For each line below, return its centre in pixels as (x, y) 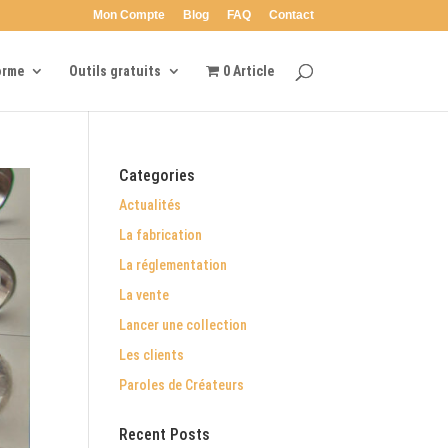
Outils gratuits (115, 71)
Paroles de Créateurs (182, 385)
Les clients (152, 355)
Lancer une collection (183, 325)
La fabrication (161, 235)
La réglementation (173, 265)
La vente (144, 295)
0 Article (248, 71)
